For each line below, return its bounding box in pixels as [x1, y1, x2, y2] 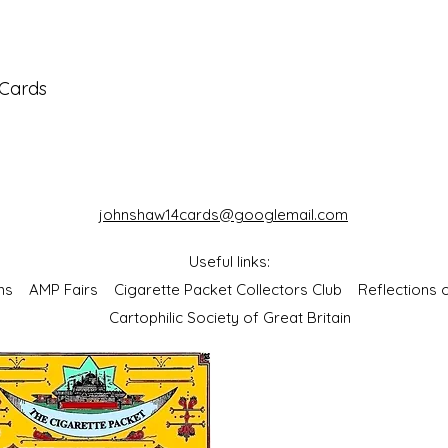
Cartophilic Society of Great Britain [108, 308, 351, 328]
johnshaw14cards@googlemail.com [99, 205, 348, 225]
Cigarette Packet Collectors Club [114, 280, 358, 300]
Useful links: [189, 252, 270, 272]
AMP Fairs [29, 280, 114, 300]
